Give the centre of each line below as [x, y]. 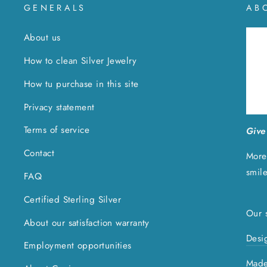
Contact [39, 153]
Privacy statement [59, 107]
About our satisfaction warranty [87, 223]
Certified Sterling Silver [73, 199]
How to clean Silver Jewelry [80, 60]
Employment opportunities [78, 246]
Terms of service [57, 130]
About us [42, 38]
